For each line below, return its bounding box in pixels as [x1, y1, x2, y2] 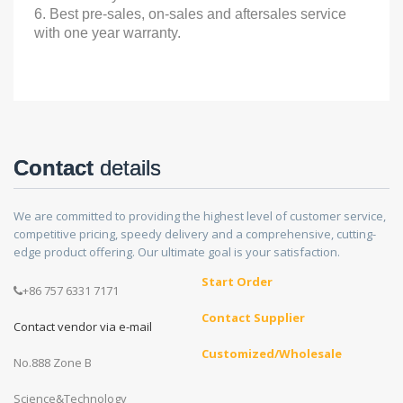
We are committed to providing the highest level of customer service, [13, 207, 386, 224]
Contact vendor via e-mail [13, 318, 152, 335]
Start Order [201, 273, 273, 290]
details [94, 155, 161, 180]
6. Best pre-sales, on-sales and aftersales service [34, 5, 346, 22]
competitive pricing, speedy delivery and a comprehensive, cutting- [13, 225, 376, 242]
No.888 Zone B [13, 354, 92, 371]
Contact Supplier [201, 309, 305, 326]
